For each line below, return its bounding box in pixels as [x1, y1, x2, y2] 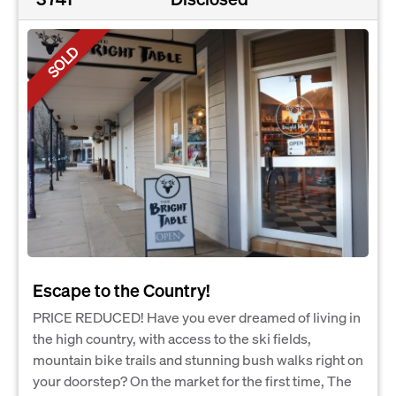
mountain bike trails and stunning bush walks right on [33, 349, 363, 369]
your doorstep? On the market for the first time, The [33, 370, 352, 390]
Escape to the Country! [33, 278, 209, 301]
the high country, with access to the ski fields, [33, 328, 311, 347]
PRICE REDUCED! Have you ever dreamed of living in [33, 307, 361, 326]
